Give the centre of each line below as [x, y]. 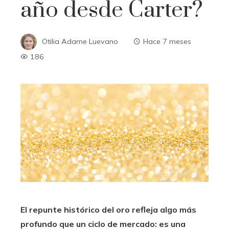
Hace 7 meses [167, 41]
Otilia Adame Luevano [80, 41]
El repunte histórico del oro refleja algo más [108, 210]
